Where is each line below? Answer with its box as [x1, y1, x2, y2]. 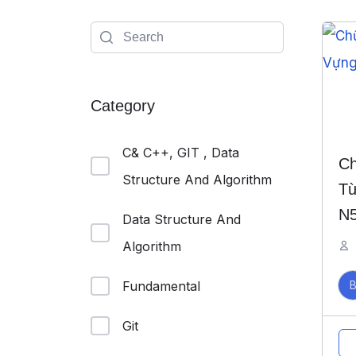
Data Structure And [122, 211, 241, 227]
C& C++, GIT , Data [122, 145, 239, 161]
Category [91, 97, 155, 114]
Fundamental [122, 278, 200, 294]
